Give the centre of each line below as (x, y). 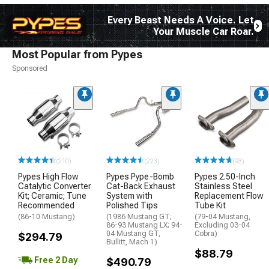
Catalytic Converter (55, 186)
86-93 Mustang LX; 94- (144, 225)
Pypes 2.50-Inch (225, 177)
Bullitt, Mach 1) (132, 242)
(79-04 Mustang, (222, 217)
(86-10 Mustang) (47, 217)
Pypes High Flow (48, 177)
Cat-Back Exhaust (141, 186)
